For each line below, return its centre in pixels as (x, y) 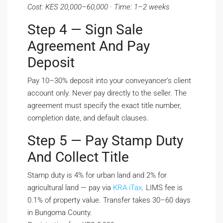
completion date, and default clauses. (88, 118)
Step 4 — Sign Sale (85, 30)
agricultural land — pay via (70, 188)
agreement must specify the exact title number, (104, 106)
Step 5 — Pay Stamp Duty (105, 141)
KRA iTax (127, 188)
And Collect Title (78, 157)
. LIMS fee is (162, 188)
